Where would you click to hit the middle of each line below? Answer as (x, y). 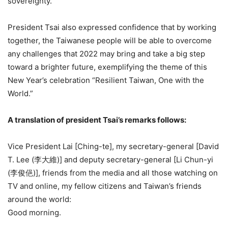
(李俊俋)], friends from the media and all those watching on (113, 173)
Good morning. (34, 212)
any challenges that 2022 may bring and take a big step (106, 53)
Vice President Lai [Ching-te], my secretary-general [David (113, 146)
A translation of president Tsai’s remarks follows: (97, 120)
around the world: (39, 199)
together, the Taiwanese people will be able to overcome (110, 40)
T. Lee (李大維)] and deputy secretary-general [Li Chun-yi (110, 159)
